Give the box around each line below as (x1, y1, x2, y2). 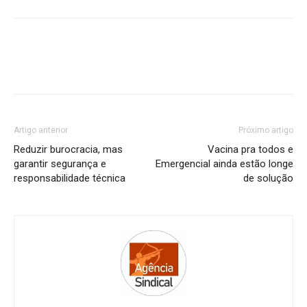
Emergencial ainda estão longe (156, 158, 293, 170)
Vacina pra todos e (208, 143, 293, 156)
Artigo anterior (14, 125, 68, 135)
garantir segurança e (14, 158, 106, 170)
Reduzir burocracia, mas (14, 143, 123, 156)
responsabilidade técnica (14, 172, 125, 184)
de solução (243, 172, 293, 184)
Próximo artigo (238, 125, 293, 135)
